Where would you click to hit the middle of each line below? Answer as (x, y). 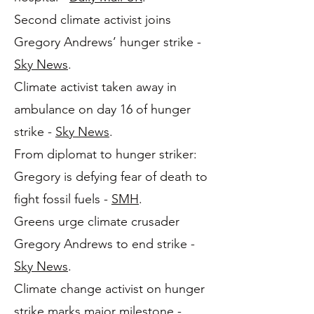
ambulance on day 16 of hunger (102, 109)
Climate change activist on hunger (109, 289)
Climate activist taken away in (95, 87)
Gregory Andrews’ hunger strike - (108, 42)
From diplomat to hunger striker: (105, 154)
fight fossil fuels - (63, 199)
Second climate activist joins (93, 20)
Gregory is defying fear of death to (111, 177)
